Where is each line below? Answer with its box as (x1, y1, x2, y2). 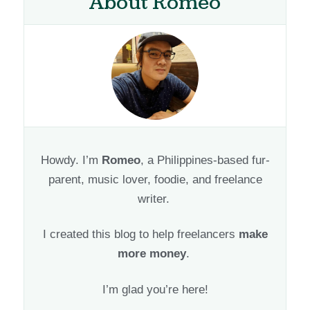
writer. (137, 192, 173, 206)
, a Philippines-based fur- (140, 153, 270, 167)
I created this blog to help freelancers (42, 228, 239, 241)
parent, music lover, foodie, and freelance (48, 172, 262, 186)
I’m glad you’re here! (102, 283, 208, 297)
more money (117, 247, 186, 261)
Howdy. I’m (40, 153, 102, 167)
